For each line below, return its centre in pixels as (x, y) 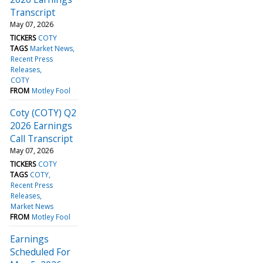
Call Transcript (41, 138)
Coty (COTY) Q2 (43, 112)
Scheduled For (40, 252)
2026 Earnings (41, 125)
